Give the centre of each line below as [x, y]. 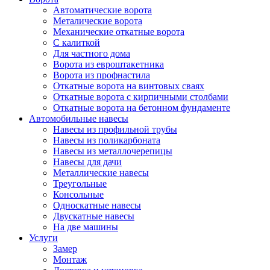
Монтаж [70, 259]
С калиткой [77, 42]
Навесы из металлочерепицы [113, 151]
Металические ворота [98, 21]
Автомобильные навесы [79, 118]
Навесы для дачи [87, 162]
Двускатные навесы [94, 216]
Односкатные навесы [97, 205]
